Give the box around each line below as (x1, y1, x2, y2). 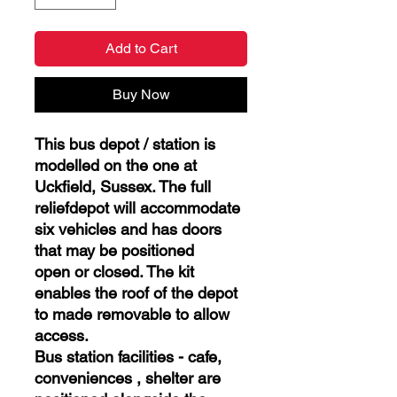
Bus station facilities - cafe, (35, 347, 222, 366)
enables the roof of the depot (35, 284, 237, 302)
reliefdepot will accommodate (35, 198, 240, 217)
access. (35, 326, 89, 345)
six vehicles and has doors (35, 220, 222, 238)
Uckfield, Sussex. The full (35, 177, 211, 196)
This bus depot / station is (35, 135, 215, 153)
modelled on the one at (35, 156, 197, 175)
